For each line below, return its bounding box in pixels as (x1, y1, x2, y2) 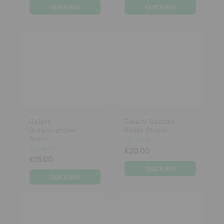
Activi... (28, 133, 53, 143)
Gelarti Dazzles (123, 116, 175, 126)
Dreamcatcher (28, 125, 77, 134)
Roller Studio (123, 125, 167, 134)
